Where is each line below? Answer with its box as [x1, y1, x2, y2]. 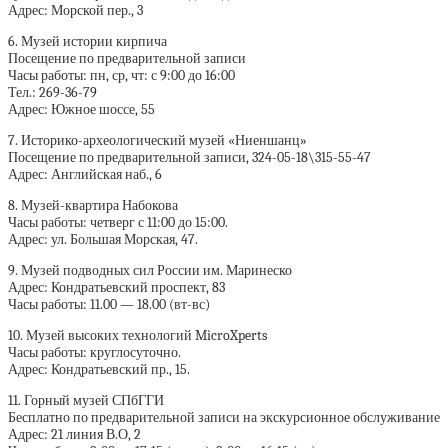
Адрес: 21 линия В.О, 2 [8, 426, 141, 444]
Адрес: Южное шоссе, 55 [8, 101, 155, 119]
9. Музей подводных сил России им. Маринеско [8, 262, 292, 280]
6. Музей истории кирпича [8, 33, 167, 51]
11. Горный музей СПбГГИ [8, 392, 164, 410]
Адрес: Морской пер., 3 [8, 2, 143, 20]
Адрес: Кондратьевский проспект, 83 [8, 279, 225, 297]
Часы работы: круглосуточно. [8, 344, 181, 362]
